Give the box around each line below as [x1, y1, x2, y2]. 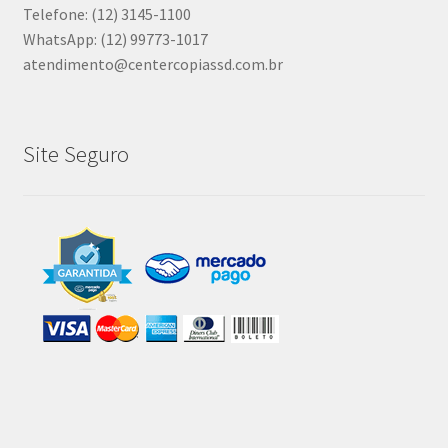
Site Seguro [22, 140, 129, 169]
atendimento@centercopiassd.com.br [22, 54, 283, 75]
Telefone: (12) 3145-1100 [22, 4, 191, 25]
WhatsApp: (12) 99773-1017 [22, 29, 208, 50]
